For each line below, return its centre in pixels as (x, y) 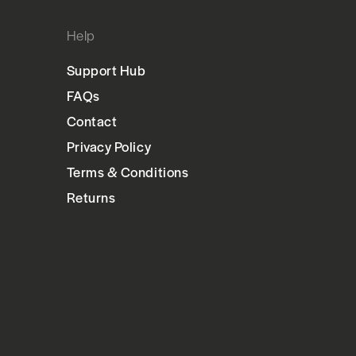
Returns (91, 197)
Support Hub (106, 70)
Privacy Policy (109, 147)
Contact (92, 121)
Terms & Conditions (128, 172)
